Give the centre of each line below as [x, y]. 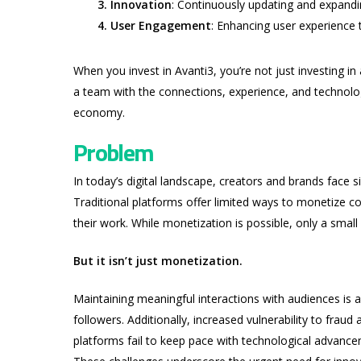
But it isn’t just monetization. [159, 261]
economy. [99, 112]
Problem [113, 153]
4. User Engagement [154, 25]
